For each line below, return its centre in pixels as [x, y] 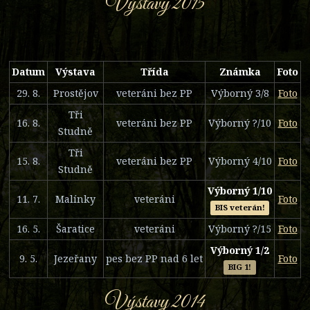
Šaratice [75, 228]
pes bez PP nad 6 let [154, 258]
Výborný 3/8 [240, 93]
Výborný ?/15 [240, 228]
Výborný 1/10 [240, 190]
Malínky [75, 199]
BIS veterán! [240, 208]
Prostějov [75, 93]
